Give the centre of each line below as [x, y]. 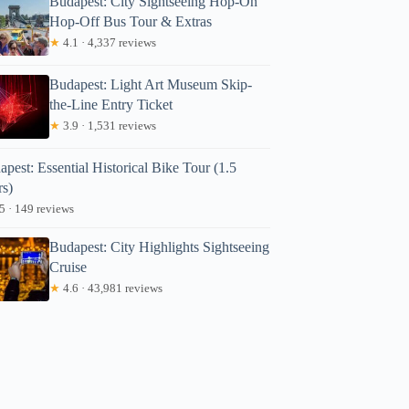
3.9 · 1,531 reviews [109, 125]
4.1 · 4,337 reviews [109, 42]
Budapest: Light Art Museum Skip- [151, 84]
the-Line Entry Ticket [111, 104]
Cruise [68, 267]
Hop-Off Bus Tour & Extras [131, 21]
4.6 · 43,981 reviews [112, 288]
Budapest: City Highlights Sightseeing [160, 246]
